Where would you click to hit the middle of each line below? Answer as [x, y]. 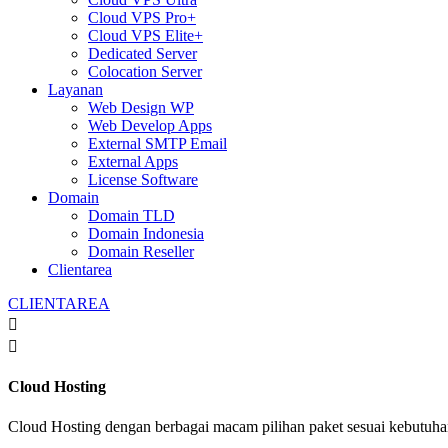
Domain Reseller [141, 252]
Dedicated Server [142, 54]
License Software [143, 180]
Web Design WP [141, 108]
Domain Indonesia [146, 234]
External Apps [133, 162]
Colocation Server [145, 72]
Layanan [75, 90]
